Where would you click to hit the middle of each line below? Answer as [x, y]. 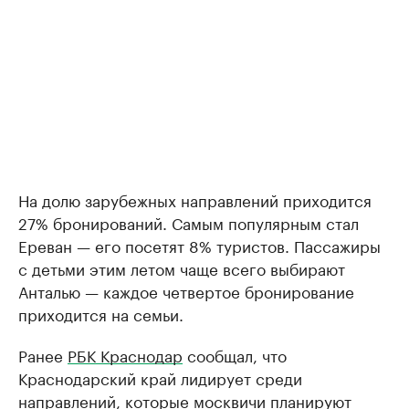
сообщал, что [235, 354]
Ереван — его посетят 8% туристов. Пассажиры [199, 245]
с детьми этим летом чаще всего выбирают [182, 267]
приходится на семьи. [101, 313]
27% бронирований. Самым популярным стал [189, 222]
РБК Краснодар [125, 354]
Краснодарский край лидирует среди [160, 377]
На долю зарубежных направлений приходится [195, 199]
